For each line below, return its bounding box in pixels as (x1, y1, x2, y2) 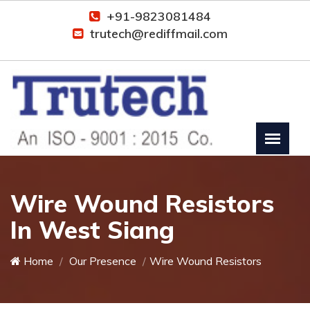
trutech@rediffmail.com (89, 26, 228, 42)
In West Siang (10, 214, 174, 245)
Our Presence (66, 253, 136, 268)
